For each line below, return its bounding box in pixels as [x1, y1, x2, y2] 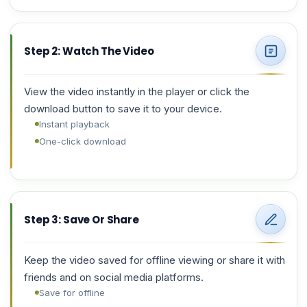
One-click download [39, 136, 126, 147]
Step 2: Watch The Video [24, 43, 154, 58]
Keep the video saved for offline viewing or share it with [24, 254, 285, 267]
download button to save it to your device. [24, 102, 222, 115]
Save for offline [39, 287, 105, 298]
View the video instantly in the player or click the [24, 85, 249, 98]
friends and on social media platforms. [24, 271, 204, 284]
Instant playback [39, 119, 110, 130]
